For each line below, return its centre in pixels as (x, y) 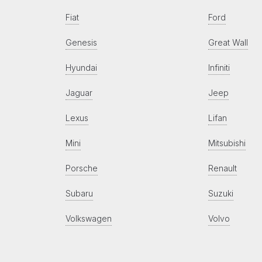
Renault (223, 168)
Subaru (79, 193)
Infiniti (219, 67)
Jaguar (79, 92)
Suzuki (221, 193)
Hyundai (81, 67)
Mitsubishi (227, 143)
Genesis (81, 42)
